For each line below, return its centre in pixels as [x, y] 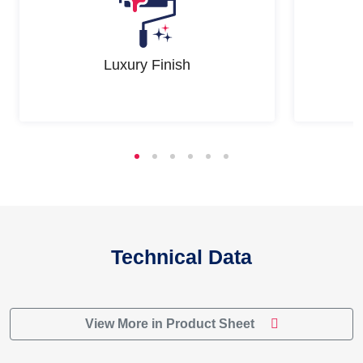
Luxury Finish [147, 64]
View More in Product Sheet [171, 324]
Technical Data [181, 257]
